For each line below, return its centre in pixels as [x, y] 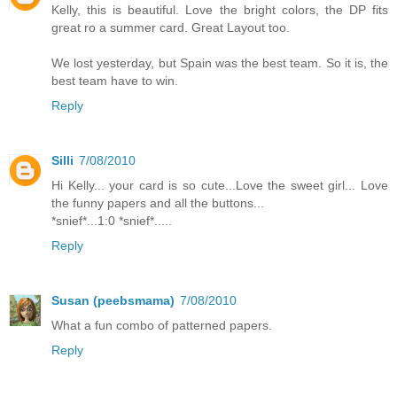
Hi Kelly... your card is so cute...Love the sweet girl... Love [220, 185]
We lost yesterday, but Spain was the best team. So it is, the [220, 62]
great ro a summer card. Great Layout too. [171, 27]
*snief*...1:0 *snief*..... [112, 220]
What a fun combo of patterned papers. [162, 325]
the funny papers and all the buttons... [158, 202]
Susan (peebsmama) [113, 300]
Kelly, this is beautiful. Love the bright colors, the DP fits [220, 9]
